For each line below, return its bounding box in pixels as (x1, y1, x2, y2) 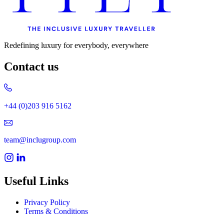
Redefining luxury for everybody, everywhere (4, 41, 148, 50)
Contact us (4, 60, 58, 73)
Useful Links (4, 174, 68, 188)
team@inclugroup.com (4, 135, 76, 144)
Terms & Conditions (24, 207, 88, 216)
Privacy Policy (24, 198, 70, 207)
